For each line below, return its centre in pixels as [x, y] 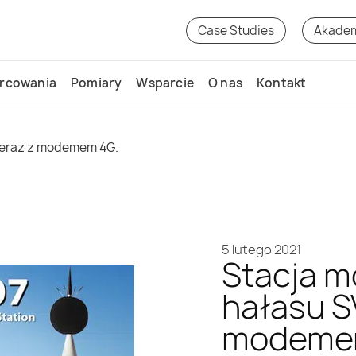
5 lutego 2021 [261, 250]
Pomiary [97, 83]
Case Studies [236, 30]
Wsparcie [165, 83]
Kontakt [282, 83]
